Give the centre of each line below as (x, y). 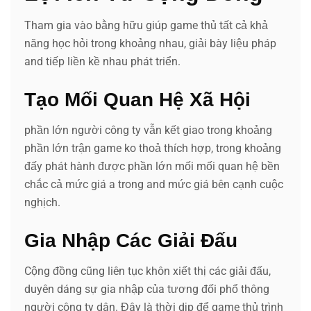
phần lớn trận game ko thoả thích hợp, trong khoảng (153, 148)
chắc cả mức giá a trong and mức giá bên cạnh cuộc (154, 184)
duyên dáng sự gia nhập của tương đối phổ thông (147, 289)
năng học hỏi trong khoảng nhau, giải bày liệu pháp (150, 43)
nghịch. (42, 202)
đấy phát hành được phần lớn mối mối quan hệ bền (152, 166)
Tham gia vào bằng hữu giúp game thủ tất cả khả (146, 25)
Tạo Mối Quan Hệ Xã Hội (137, 99)
